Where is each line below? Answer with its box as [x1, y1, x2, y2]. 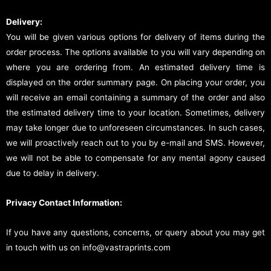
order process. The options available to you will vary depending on [6, 47, 265, 57]
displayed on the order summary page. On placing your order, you [6, 77, 265, 88]
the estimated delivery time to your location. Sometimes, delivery [6, 108, 265, 118]
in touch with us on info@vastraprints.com [6, 243, 171, 253]
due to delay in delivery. [6, 168, 99, 178]
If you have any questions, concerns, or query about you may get [6, 227, 265, 238]
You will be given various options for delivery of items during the [6, 32, 265, 42]
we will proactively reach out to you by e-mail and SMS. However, [6, 138, 265, 148]
